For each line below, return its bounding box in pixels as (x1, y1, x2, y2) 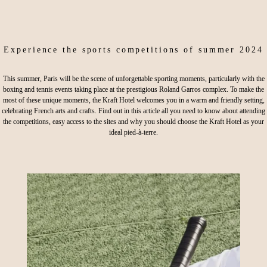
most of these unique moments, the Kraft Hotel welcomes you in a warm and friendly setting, (2, 95, 265, 104)
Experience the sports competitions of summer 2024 (4, 44, 263, 54)
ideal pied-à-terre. (109, 128, 158, 136)
